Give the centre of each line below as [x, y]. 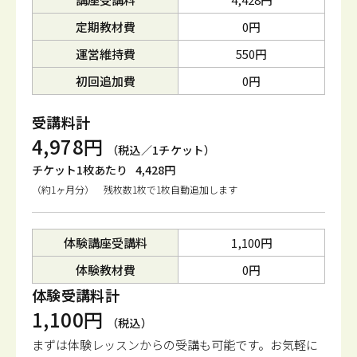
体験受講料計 [76, 295]
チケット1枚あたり [80, 170]
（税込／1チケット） [161, 150]
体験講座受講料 [105, 243]
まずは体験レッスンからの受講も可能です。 [151, 345]
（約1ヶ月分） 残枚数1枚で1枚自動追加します [135, 189]
